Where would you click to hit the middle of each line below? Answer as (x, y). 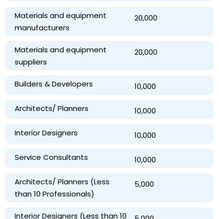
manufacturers (42, 27)
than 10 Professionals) (55, 194)
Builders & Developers (54, 84)
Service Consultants (51, 157)
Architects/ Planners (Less (62, 181)
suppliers (31, 62)
